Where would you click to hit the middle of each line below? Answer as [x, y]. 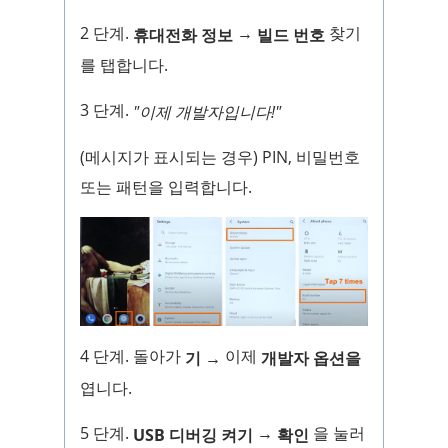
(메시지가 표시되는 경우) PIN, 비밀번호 [220, 156]
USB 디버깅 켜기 [193, 434]
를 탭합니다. [124, 64]
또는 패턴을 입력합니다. [166, 186]
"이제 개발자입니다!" [207, 111]
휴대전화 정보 [183, 34]
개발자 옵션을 [311, 358]
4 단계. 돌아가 [132, 356]
